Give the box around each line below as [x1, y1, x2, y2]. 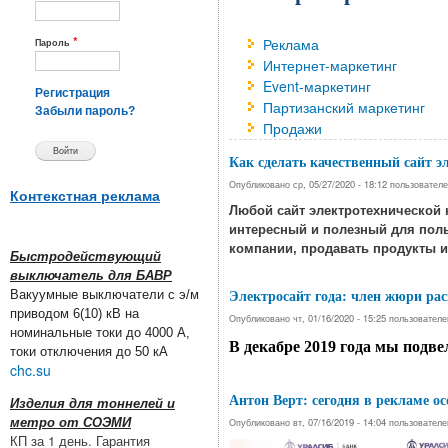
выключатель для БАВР [10, 268, 172, 284]
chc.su [10, 360, 51, 381]
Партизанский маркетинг [263, 97, 425, 117]
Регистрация [35, 86, 110, 101]
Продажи [263, 118, 322, 138]
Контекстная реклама [10, 187, 160, 204]
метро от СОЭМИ [10, 415, 131, 431]
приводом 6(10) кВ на [10, 306, 139, 322]
